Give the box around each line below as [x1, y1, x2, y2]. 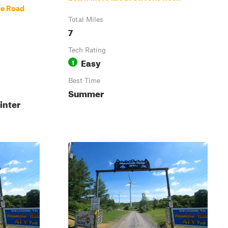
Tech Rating [68, 46, 106, 54]
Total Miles [68, 15, 103, 23]
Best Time [68, 76, 100, 84]
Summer [68, 85, 104, 99]
